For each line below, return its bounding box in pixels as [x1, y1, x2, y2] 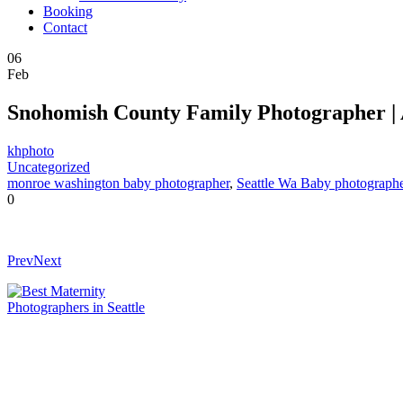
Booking [43, 4, 93, 19]
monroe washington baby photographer [7, 175, 229, 191]
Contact [43, 20, 87, 35]
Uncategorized [7, 158, 90, 175]
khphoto [7, 142, 54, 158]
